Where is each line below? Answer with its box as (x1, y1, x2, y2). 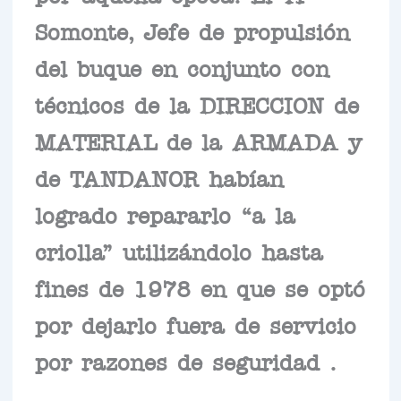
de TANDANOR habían (34, 172, 284, 183)
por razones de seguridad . (34, 355, 337, 367)
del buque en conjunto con (34, 62, 329, 73)
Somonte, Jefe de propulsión (34, 25, 350, 37)
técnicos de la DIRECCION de (34, 98, 359, 110)
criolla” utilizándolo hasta (34, 245, 323, 257)
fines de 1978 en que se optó (34, 282, 365, 294)
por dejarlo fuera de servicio (34, 319, 356, 330)
